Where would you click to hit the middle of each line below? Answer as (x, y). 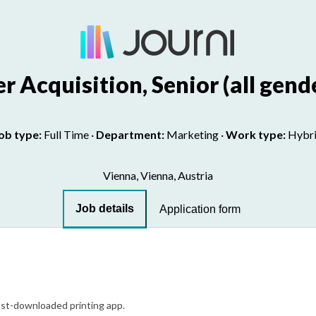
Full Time (66, 134)
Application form (200, 209)
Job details (105, 208)
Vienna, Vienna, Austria (158, 175)
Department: (130, 134)
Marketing (193, 134)
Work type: (256, 134)
